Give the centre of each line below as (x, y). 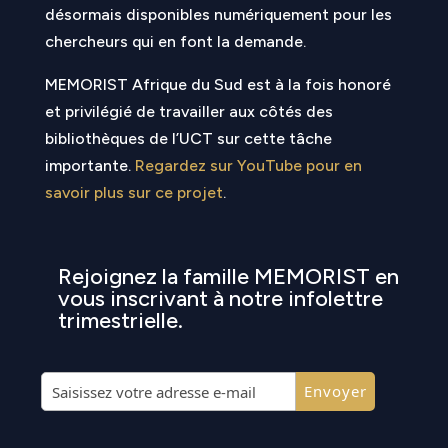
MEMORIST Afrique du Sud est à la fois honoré (217, 84)
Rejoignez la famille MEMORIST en (228, 276)
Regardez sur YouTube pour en (248, 165)
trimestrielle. (120, 320)
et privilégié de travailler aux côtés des (188, 111)
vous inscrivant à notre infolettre (220, 298)
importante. (89, 165)
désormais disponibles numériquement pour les (218, 14)
